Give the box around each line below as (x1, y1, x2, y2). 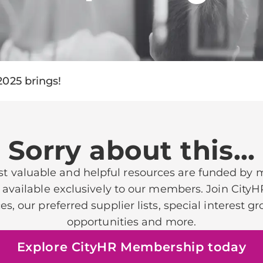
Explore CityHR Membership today (16, 240, 247, 255)
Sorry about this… (8, 134, 255, 166)
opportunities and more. (66, 215, 197, 228)
